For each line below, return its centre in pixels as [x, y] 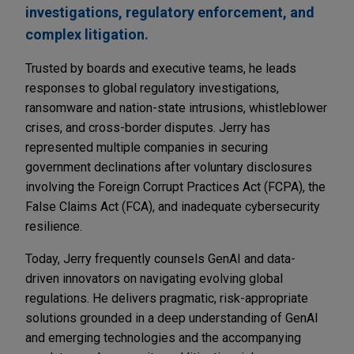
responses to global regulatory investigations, [152, 88]
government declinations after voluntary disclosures [169, 168]
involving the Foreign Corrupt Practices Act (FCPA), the [175, 187]
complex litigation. [87, 35]
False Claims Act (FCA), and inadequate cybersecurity [173, 207]
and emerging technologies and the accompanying [163, 338]
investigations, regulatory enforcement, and [170, 13]
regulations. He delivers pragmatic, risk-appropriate [167, 299]
